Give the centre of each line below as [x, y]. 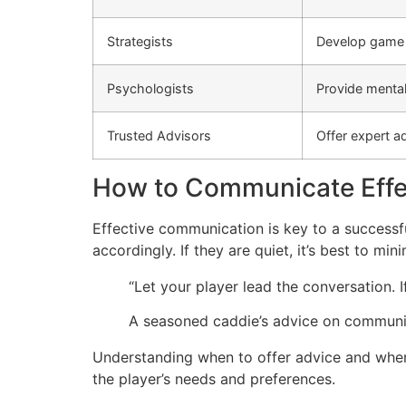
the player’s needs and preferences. [214, 379]
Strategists [140, 41]
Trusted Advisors [159, 135]
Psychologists [150, 88]
